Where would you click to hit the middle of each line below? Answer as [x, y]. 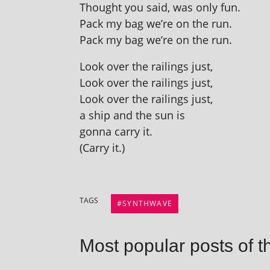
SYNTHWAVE [148, 203]
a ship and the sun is [132, 115]
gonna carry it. [116, 131]
